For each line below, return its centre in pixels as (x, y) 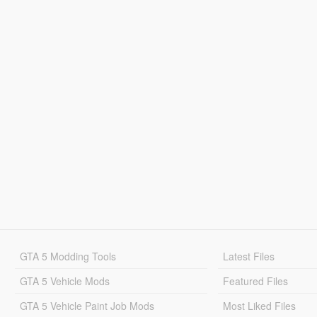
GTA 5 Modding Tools (68, 256)
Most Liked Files (260, 305)
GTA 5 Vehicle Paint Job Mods (87, 305)
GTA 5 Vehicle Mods (64, 281)
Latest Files (249, 256)
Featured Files (256, 281)
